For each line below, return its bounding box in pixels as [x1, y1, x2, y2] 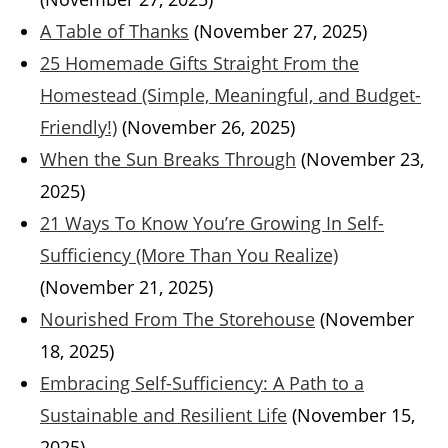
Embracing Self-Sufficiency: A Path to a [40, 371, 364, 396]
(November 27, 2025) [194, 19, 367, 44]
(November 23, [301, 147, 424, 172]
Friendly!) [40, 115, 117, 140]
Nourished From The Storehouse [40, 307, 315, 332]
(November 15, [292, 403, 415, 428]
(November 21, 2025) [40, 275, 213, 300]
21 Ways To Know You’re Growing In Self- [40, 211, 384, 236]
